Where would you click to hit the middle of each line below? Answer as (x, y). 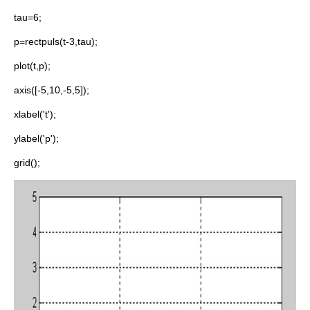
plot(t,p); (32, 66)
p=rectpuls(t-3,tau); (56, 42)
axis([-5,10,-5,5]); (52, 90)
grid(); (27, 163)
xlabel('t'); (35, 114)
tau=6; (28, 17)
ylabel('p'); (36, 138)
